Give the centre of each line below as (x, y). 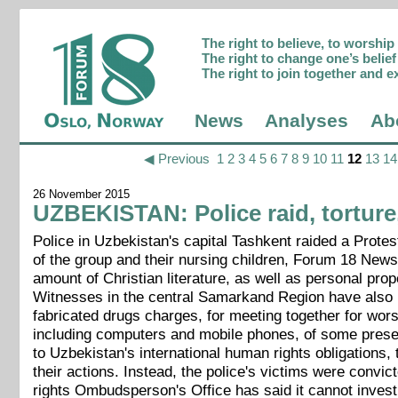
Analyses (307, 121)
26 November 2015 (82, 195)
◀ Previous (176, 159)
